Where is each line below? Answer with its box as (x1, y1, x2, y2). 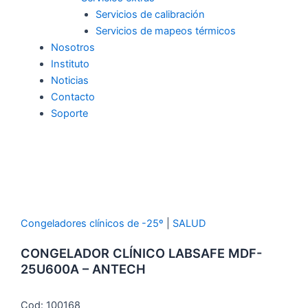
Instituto (50, 58, 89, 71)
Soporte (50, 107, 88, 120)
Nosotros (50, 41, 95, 54)
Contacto (50, 91, 95, 104)
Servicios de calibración (96, 8, 206, 21)
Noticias (50, 74, 89, 87)
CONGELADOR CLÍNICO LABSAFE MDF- (21, 245, 262, 261)
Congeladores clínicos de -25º (21, 217, 164, 230)
